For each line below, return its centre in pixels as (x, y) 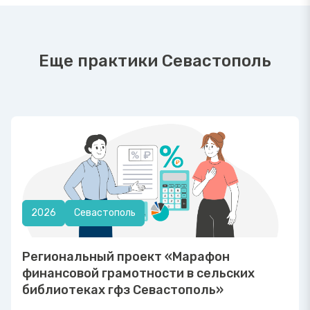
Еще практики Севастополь (155, 61)
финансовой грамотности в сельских (138, 273)
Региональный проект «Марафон (126, 256)
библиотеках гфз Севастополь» (123, 290)
